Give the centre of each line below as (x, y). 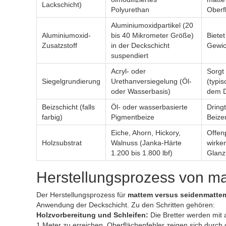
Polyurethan (130, 10)
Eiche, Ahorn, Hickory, (146, 133)
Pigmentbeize (133, 117)
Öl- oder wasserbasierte (149, 107)
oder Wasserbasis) (141, 91)
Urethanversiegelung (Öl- (151, 81)
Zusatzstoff (60, 45)
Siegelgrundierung (71, 81)
